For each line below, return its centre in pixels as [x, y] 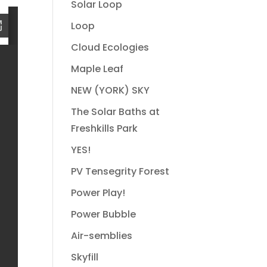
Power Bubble [104, 214]
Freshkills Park [105, 128]
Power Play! [98, 193]
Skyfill [85, 257]
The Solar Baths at [116, 112]
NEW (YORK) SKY [111, 90]
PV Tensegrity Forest [120, 171]
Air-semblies [102, 236]
